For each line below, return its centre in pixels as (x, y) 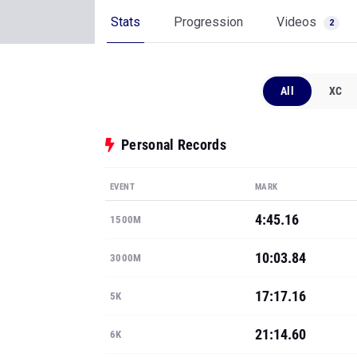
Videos (298, 22)
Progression (208, 22)
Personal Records (174, 145)
